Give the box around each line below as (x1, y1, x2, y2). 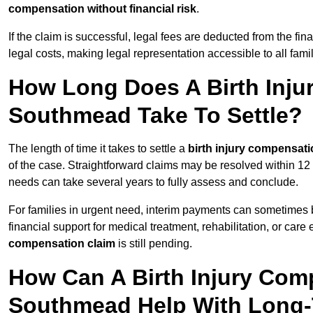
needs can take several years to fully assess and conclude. (8, 176, 298, 189)
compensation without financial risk (8, 3, 196, 15)
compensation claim (8, 238, 115, 250)
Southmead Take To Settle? (8, 103, 303, 129)
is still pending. (115, 238, 192, 250)
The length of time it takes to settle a (8, 143, 188, 155)
